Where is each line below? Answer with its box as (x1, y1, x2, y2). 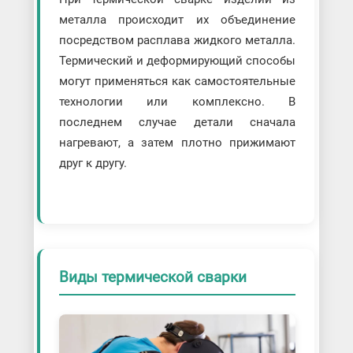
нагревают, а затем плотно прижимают (58, 136, 296, 150)
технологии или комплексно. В (58, 95, 296, 110)
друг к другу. (58, 156, 127, 171)
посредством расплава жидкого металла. (58, 33, 296, 48)
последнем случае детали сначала (58, 115, 296, 130)
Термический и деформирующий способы (58, 54, 296, 69)
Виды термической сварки (58, 268, 247, 287)
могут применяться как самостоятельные (58, 74, 296, 89)
